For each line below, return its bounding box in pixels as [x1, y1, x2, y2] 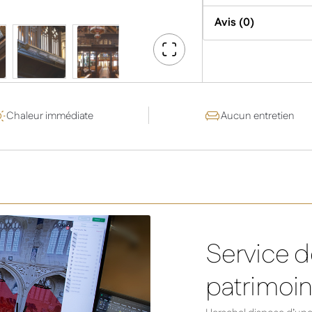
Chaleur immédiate [6, 108, 93, 123]
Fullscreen [168, 65, 216, 81]
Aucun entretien [221, 108, 295, 123]
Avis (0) [214, 15, 255, 31]
